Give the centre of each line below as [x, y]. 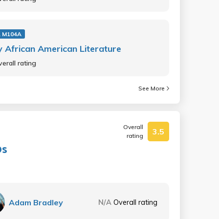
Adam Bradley [36, 202]
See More [152, 88]
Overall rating [135, 202]
